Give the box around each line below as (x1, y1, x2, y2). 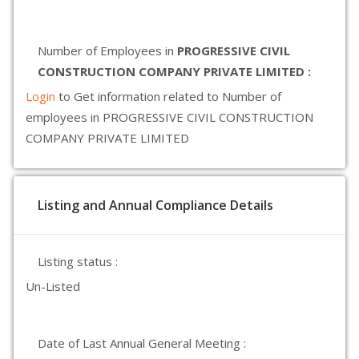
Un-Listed (26, 278, 80, 294)
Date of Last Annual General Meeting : (38, 335, 246, 351)
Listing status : (38, 253, 118, 269)
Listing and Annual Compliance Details (38, 196, 273, 214)
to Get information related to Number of (58, 88, 281, 104)
